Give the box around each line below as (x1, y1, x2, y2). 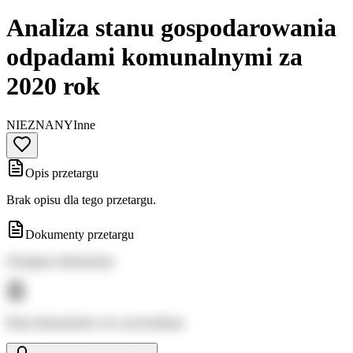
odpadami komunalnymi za (6, 43, 303, 72)
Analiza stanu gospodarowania (6, 13, 336, 43)
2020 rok (6, 72, 100, 101)
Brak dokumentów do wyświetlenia (6, 315, 184, 329)
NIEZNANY (6, 117, 73, 132)
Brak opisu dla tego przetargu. (6, 192, 156, 206)
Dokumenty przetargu (25, 227, 134, 241)
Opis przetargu (25, 165, 98, 180)
